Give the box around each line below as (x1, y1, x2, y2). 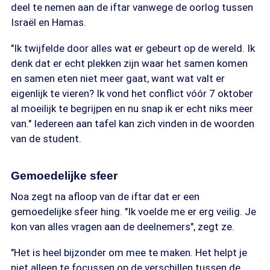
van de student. (11, 133, 81, 145)
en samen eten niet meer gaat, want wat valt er (11, 72, 225, 84)
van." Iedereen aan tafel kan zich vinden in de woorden (11, 118, 254, 130)
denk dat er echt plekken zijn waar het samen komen (11, 57, 248, 69)
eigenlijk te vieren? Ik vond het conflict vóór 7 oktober (11, 87, 253, 99)
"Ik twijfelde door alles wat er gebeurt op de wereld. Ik (11, 42, 255, 54)
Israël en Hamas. (11, 16, 86, 28)
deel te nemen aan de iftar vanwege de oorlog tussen (11, 1, 253, 13)
